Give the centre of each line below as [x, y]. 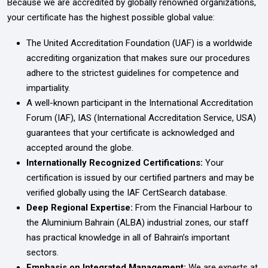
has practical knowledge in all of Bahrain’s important [128, 237]
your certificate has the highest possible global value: [111, 17]
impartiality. [48, 88]
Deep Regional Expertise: [81, 207]
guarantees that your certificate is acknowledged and [130, 133]
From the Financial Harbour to [194, 207]
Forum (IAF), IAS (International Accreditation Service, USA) [141, 118]
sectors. [42, 252]
